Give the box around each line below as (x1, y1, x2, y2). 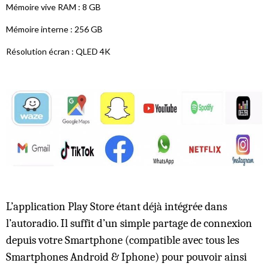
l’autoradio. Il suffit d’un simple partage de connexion (6, 216, 252, 230)
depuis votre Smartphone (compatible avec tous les (6, 233, 239, 247)
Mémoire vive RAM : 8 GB (6, 2, 101, 13)
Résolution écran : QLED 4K (6, 46, 110, 57)
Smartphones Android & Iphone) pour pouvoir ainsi (6, 250, 247, 264)
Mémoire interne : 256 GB (6, 24, 103, 35)
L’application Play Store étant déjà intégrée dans (6, 199, 227, 213)
